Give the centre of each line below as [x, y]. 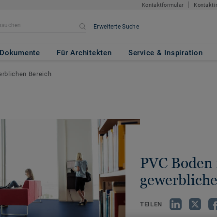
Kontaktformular [163, 5]
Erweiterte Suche [116, 27]
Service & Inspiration [165, 53]
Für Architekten [84, 53]
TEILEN [151, 204]
